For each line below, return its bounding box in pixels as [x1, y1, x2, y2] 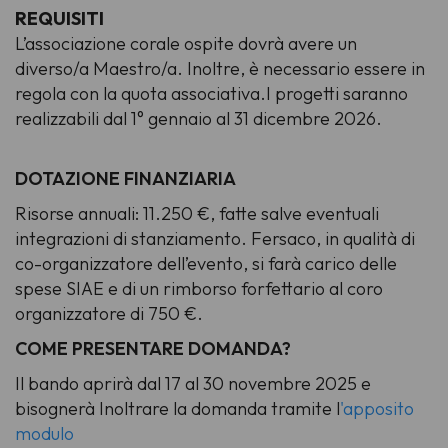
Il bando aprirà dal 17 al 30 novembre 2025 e [15, 372, 371, 396]
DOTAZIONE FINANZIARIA [15, 167, 236, 191]
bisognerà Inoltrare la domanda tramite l [15, 397, 340, 421]
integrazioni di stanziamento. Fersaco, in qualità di [15, 227, 415, 251]
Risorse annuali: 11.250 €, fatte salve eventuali [15, 202, 379, 226]
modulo [15, 422, 74, 446]
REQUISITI [15, 7, 104, 31]
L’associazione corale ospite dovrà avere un [15, 32, 357, 56]
